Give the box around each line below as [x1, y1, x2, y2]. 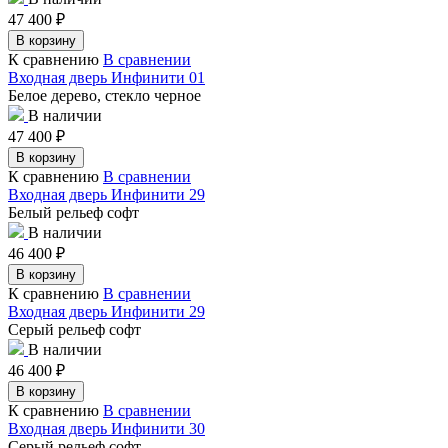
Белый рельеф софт [8, 203, 139, 221]
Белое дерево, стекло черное [8, 86, 201, 104]
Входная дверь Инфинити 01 [8, 68, 205, 86]
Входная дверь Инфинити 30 [8, 419, 205, 437]
